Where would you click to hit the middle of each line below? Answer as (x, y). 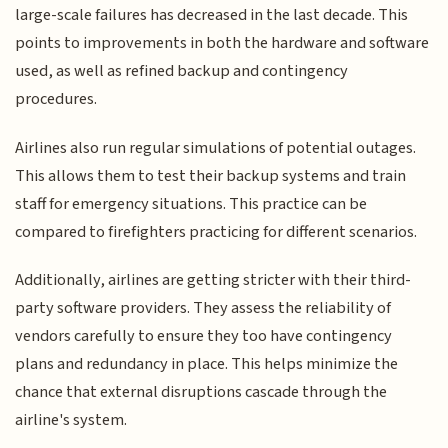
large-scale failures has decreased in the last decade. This (212, 15)
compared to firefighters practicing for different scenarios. (216, 231)
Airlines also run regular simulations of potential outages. (216, 147)
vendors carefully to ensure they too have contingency (204, 336)
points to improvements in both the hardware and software (222, 43)
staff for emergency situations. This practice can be (191, 203)
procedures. (56, 99)
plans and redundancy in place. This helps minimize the (207, 364)
